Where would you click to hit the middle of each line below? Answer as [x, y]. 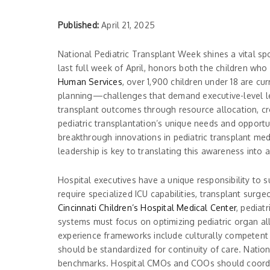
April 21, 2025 [127, 25]
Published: [78, 25]
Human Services [90, 81]
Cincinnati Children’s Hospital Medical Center [147, 207]
